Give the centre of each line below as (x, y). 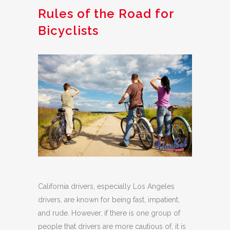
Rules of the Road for (106, 13)
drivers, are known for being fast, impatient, (109, 200)
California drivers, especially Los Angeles (106, 187)
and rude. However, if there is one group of (109, 213)
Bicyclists (68, 30)
